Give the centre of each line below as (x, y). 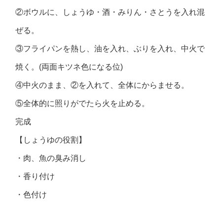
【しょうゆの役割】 (51, 140)
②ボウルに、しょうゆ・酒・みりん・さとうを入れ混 (110, 12)
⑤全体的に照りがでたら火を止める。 (83, 103)
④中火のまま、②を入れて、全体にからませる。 (102, 85)
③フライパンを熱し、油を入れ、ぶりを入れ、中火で (110, 49)
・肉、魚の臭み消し (51, 158)
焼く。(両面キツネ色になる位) (69, 67)
